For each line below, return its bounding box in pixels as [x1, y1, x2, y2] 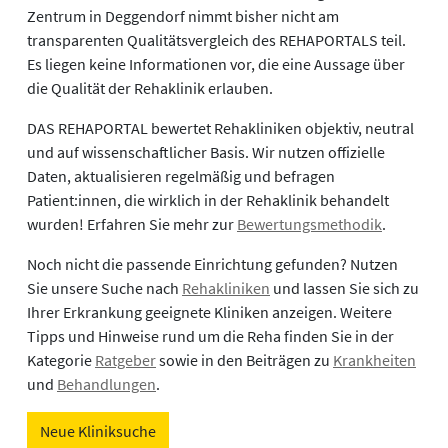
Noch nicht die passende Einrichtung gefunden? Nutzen [27, 254, 398, 275]
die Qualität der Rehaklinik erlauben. [27, 78, 273, 99]
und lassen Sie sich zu [270, 278, 419, 299]
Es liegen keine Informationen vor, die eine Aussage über [27, 54, 405, 75]
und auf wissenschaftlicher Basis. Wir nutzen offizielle [27, 142, 385, 163]
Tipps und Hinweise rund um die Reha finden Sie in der [27, 326, 394, 347]
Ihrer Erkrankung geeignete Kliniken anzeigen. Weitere [27, 302, 392, 323]
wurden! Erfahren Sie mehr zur [27, 214, 237, 235]
